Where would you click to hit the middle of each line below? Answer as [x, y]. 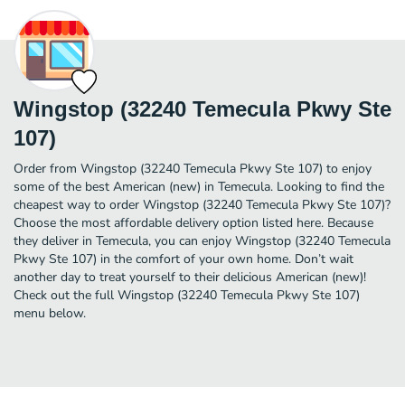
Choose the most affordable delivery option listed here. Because [193, 222]
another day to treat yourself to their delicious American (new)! [190, 277]
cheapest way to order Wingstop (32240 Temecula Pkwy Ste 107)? [202, 204]
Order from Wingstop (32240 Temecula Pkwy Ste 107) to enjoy [193, 168]
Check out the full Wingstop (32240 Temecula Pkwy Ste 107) [187, 295]
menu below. [50, 313]
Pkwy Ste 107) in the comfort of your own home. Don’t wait [184, 259]
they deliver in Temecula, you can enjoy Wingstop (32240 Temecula [202, 240]
